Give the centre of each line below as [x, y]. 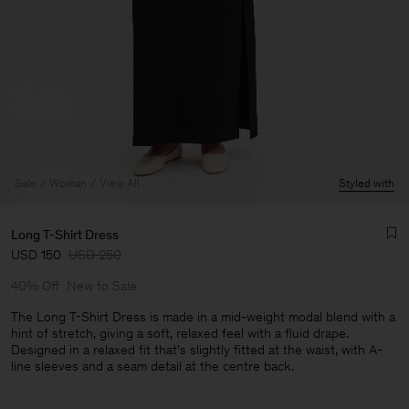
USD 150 [36, 255]
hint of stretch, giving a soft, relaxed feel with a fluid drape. [180, 333]
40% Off [35, 286]
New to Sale [102, 286]
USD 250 [95, 255]
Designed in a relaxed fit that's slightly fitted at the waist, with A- [197, 350]
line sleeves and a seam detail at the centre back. [152, 366]
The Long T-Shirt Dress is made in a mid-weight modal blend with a [203, 317]
